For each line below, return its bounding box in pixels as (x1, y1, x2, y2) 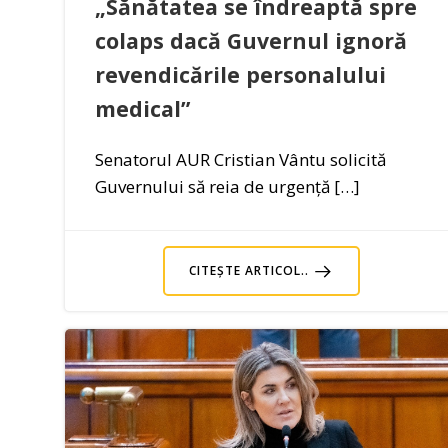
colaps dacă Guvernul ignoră (95, 26, 407, 56)
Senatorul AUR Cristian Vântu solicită (95, 148, 386, 172)
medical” (95, 94, 190, 124)
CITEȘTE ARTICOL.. (188, 262, 309, 280)
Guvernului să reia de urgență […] (95, 175, 360, 199)
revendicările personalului (95, 60, 386, 90)
